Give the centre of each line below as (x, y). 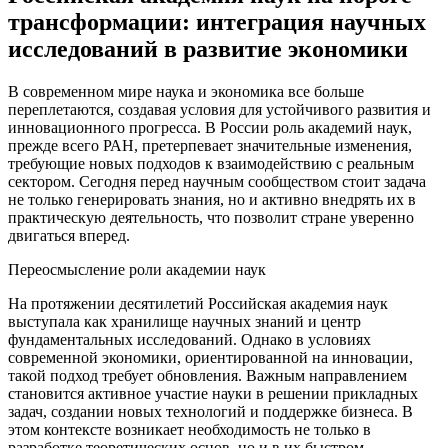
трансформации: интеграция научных (217, 21)
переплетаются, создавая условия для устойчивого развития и (219, 109)
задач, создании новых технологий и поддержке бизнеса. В (210, 411)
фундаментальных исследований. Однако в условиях (189, 339)
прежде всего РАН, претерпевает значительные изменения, (210, 145)
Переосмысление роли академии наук (137, 269)
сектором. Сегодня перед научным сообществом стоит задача (217, 181)
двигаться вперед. (69, 235)
